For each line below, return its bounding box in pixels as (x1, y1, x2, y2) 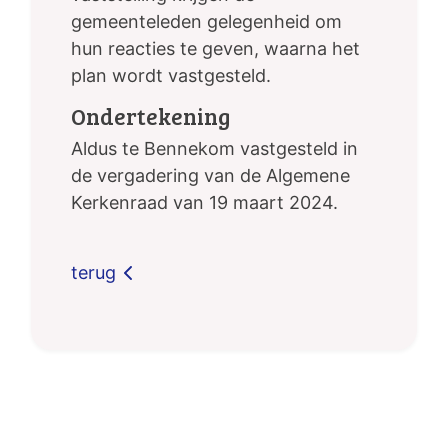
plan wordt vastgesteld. (71, 65, 271, 87)
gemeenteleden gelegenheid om (71, 11, 342, 33)
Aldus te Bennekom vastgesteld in (71, 138, 358, 160)
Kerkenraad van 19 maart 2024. (71, 192, 338, 214)
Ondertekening (71, 100, 230, 132)
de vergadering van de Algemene (71, 165, 350, 187)
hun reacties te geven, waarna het (71, 38, 360, 60)
